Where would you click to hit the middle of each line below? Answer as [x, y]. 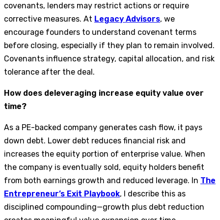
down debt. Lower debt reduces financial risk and [95, 140]
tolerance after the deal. [49, 72]
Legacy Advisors [127, 19]
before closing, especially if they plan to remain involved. [109, 45]
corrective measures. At [49, 19]
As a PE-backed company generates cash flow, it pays [103, 127]
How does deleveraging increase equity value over [104, 93]
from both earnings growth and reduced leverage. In [102, 180]
